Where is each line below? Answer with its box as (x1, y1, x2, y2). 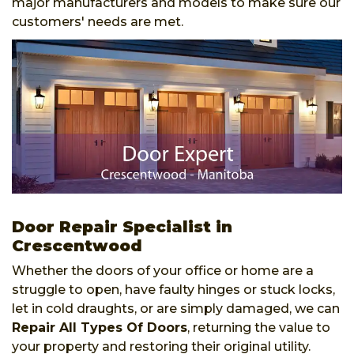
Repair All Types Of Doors (12, 319, 187, 335)
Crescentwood (12, 235, 142, 255)
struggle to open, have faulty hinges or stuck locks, (12, 281, 335, 297)
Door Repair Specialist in (12, 217, 232, 236)
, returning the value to (187, 319, 330, 335)
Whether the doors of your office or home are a (12, 262, 314, 278)
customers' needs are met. (12, 13, 186, 29)
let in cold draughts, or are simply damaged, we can (12, 300, 340, 316)
